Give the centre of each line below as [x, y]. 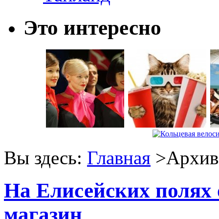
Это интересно [92, 27]
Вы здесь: [45, 158]
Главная [119, 158]
